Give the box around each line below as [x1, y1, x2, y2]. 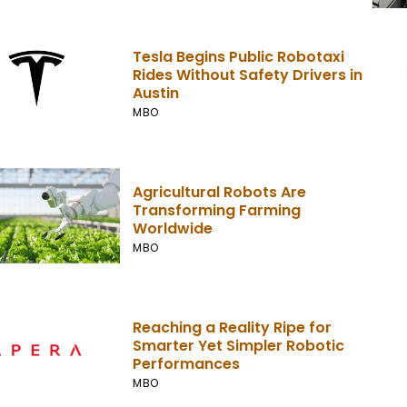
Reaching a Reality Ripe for [133, 316, 333, 338]
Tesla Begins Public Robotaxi [133, 46, 345, 68]
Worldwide [133, 217, 213, 239]
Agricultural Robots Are [133, 181, 307, 203]
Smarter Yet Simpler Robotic [133, 334, 345, 356]
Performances [133, 352, 241, 374]
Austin [133, 83, 180, 104]
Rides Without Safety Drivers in [133, 65, 363, 86]
